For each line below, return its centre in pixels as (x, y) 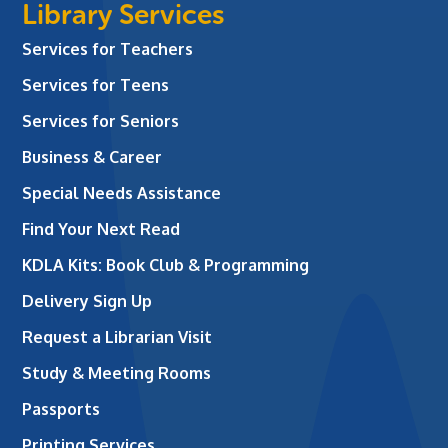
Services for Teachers (108, 48)
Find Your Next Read (101, 228)
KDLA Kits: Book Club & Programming (166, 264)
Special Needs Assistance (122, 192)
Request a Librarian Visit (117, 336)
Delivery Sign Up (87, 300)
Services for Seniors (101, 120)
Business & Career (92, 156)
